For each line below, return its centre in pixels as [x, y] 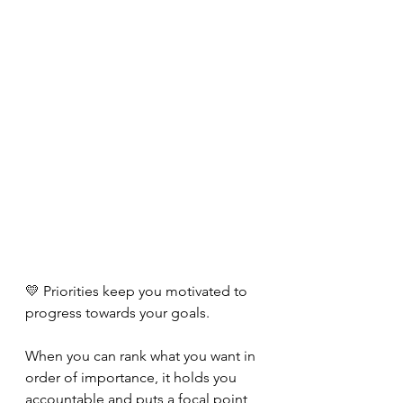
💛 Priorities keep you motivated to [138, 291]
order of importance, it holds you [133, 377]
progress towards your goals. [119, 313]
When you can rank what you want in [142, 356]
